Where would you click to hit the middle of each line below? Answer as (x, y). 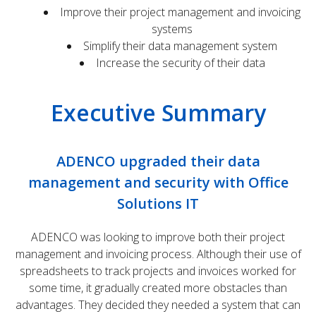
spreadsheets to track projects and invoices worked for (158, 271)
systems (172, 29)
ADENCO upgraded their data (158, 161)
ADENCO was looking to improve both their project (158, 237)
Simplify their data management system (180, 46)
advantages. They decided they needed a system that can (158, 305)
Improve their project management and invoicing (180, 12)
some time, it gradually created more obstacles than (158, 288)
